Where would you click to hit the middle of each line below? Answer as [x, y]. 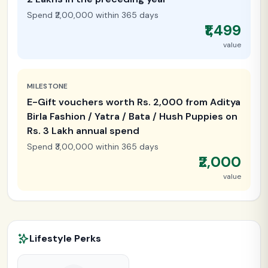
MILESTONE [48, 86]
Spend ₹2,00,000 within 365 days [93, 15]
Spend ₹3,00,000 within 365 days [93, 146]
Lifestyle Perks [65, 238]
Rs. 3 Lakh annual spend [83, 130]
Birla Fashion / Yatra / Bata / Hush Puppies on [132, 116]
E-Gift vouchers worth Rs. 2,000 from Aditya [134, 102]
